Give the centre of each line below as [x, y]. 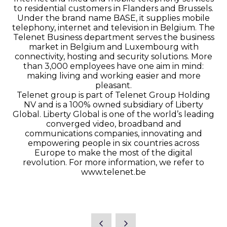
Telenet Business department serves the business [113, 37]
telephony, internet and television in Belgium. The [113, 27]
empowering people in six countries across [113, 143]
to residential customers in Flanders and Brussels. [113, 8]
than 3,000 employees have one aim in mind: [113, 66]
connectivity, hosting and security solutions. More [113, 56]
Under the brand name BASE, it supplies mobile [113, 18]
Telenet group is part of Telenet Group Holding [113, 95]
